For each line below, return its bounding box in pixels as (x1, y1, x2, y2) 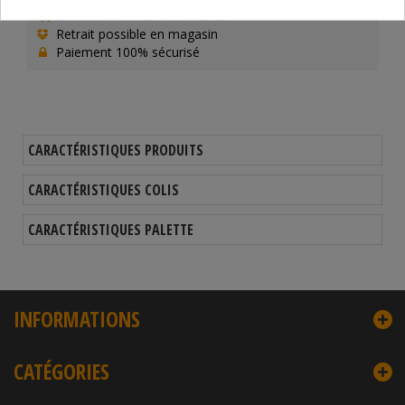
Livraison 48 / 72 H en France (52, 7, 227, 24)
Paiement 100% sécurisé (52, 43, 200, 61)
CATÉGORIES (14, 357, 109, 386)
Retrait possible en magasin (52, 25, 218, 42)
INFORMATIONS (14, 305, 140, 334)
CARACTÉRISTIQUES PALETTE (28, 220, 193, 240)
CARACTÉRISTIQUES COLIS (28, 180, 179, 200)
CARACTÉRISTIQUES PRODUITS (28, 140, 203, 160)
